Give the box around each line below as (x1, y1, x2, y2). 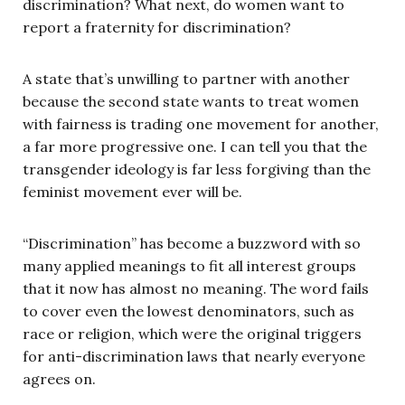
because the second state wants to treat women (23, 91, 359, 110)
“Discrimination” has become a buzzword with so (23, 233, 361, 252)
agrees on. (23, 369, 96, 388)
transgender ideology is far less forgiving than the (23, 159, 371, 178)
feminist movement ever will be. (23, 182, 242, 201)
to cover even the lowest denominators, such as (23, 301, 354, 320)
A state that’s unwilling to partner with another (23, 69, 350, 88)
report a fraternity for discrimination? (23, 17, 291, 36)
